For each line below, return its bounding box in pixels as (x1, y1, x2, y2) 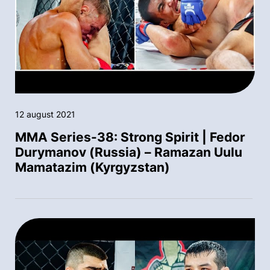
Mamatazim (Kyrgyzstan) (15, 159, 170, 175)
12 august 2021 (15, 108, 75, 119)
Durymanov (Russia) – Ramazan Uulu (15, 144, 242, 160)
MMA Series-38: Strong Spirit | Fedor (15, 129, 245, 145)
